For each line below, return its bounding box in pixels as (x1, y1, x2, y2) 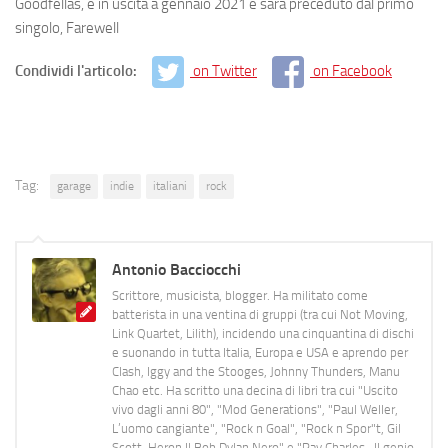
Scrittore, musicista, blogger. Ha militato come (112, 288, 368, 304)
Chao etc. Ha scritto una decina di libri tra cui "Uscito (112, 383, 398, 399)
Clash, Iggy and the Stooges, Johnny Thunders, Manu (112, 364, 400, 380)
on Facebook (313, 61, 392, 80)
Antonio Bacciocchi (112, 260, 241, 280)
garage (57, 179, 91, 194)
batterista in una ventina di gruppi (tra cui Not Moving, (112, 307, 408, 323)
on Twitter (193, 61, 257, 80)
